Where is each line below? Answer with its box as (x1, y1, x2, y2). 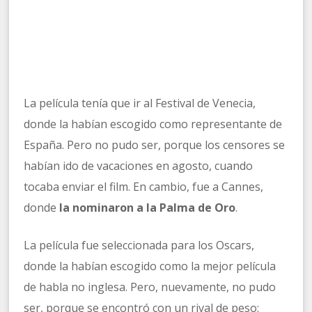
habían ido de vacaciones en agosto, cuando (24, 158, 253, 174)
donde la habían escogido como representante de (24, 116, 283, 132)
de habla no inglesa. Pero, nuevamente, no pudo (24, 279, 276, 295)
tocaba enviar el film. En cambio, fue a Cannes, (24, 179, 264, 195)
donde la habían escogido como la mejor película (24, 258, 276, 274)
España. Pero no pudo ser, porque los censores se (24, 137, 286, 153)
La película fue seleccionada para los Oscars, (24, 237, 255, 253)
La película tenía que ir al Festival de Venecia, (24, 95, 256, 111)
